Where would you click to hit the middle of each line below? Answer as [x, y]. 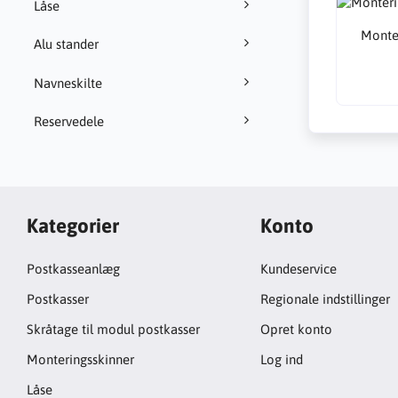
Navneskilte [68, 83]
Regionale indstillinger [325, 299]
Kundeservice [298, 269]
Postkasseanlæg [73, 269]
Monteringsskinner [80, 360]
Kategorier [73, 226]
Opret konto [296, 330]
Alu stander [66, 44]
